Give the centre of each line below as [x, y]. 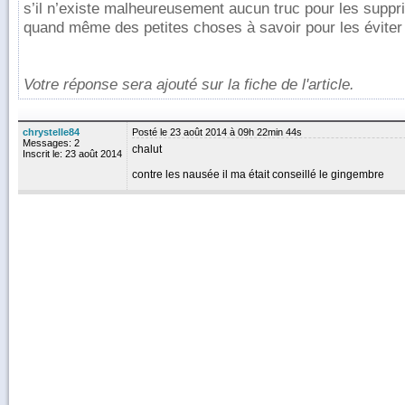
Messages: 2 [51, 143]
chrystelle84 [51, 132]
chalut [147, 149]
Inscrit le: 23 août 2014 [72, 154]
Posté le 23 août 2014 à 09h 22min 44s [217, 132]
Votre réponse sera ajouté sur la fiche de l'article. [189, 84]
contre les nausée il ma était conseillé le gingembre [258, 174]
